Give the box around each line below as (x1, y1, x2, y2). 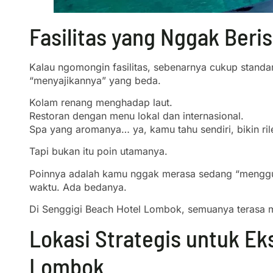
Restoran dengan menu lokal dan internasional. (29, 109, 244, 122)
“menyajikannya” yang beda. (29, 74, 161, 87)
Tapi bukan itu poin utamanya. (29, 145, 168, 158)
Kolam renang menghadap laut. (29, 96, 172, 108)
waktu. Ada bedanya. (29, 180, 127, 193)
